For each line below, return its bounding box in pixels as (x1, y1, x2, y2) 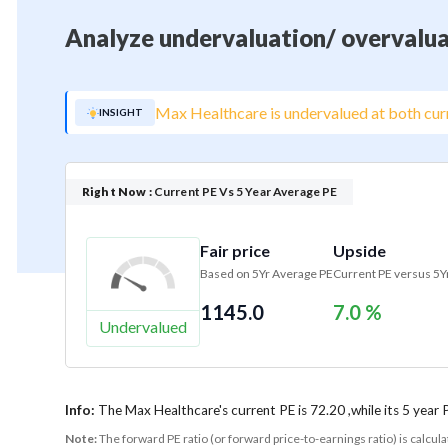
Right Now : (82, 184, 152, 200)
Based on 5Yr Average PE (200, 266, 333, 282)
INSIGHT (99, 106, 143, 119)
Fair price (200, 241, 270, 261)
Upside (333, 241, 386, 261)
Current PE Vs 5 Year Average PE (151, 184, 338, 200)
